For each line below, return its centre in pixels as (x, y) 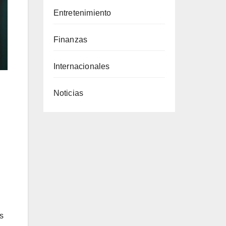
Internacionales (81, 66)
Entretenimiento (82, 13)
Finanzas (70, 40)
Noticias (68, 93)
